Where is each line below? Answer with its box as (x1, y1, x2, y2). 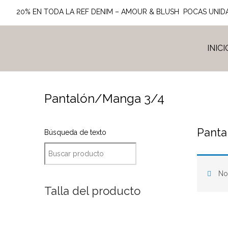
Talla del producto (44, 184, 140, 197)
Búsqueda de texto (44, 128, 106, 136)
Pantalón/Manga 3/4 (44, 91, 164, 106)
